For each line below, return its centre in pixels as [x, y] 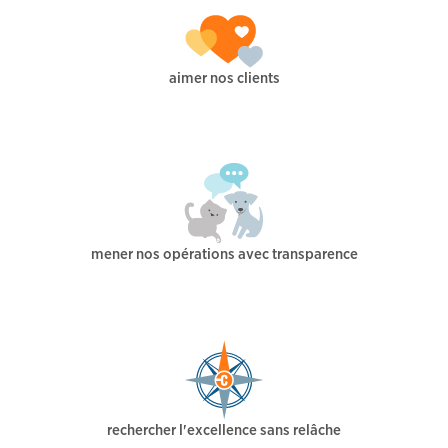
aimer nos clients [224, 77]
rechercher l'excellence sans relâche [224, 429]
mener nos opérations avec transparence [224, 253]
